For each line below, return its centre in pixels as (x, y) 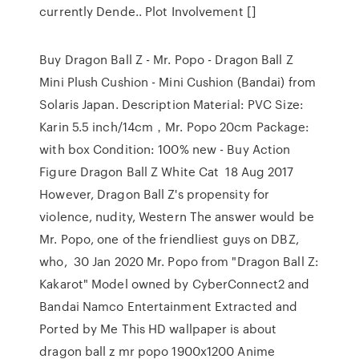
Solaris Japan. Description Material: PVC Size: (171, 104)
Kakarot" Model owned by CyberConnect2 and (175, 284)
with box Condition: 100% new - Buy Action (165, 149)
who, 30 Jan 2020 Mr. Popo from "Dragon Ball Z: (179, 261)
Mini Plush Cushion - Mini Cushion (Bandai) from (177, 82)
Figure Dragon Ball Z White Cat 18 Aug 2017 (167, 171)
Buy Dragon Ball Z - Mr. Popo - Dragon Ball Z (166, 59)
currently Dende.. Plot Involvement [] (148, 11)
